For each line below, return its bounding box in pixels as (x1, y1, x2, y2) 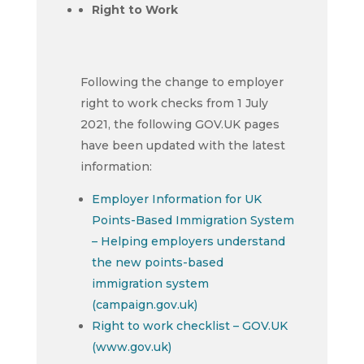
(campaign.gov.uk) (91, 297, 197, 312)
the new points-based (91, 255, 223, 270)
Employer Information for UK (91, 192, 262, 206)
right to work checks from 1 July (80, 96, 268, 110)
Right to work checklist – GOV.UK (91, 318, 288, 333)
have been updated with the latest (80, 138, 285, 153)
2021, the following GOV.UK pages (80, 117, 279, 132)
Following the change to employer (80, 75, 284, 89)
